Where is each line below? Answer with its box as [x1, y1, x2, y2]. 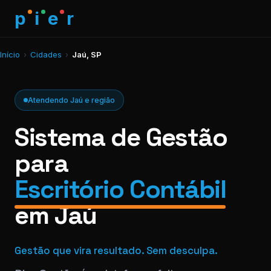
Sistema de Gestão [15, 121, 227, 153]
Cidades [30, 50, 62, 59]
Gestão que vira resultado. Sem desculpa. [15, 244, 218, 257]
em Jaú [15, 199, 97, 231]
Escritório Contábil [15, 173, 226, 205]
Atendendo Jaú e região [28, 96, 115, 105]
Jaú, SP [72, 50, 102, 59]
